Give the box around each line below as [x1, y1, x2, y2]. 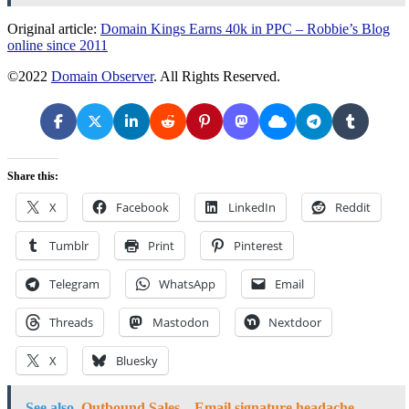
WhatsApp [159, 276, 215, 293]
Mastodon [152, 314, 209, 331]
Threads [49, 314, 93, 331]
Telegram [49, 276, 100, 293]
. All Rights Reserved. [153, 68, 280, 85]
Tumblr [49, 237, 89, 255]
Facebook [116, 199, 169, 216]
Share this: [7, 170, 58, 184]
